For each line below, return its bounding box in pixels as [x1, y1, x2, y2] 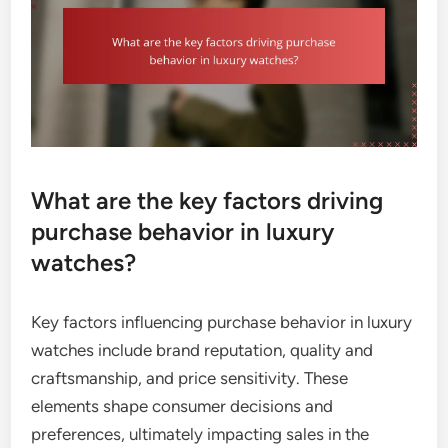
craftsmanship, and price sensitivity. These [31, 368, 349, 389]
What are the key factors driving [31, 186, 384, 216]
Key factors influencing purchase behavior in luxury [31, 312, 413, 333]
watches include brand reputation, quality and [31, 340, 374, 361]
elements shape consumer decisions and [31, 396, 334, 417]
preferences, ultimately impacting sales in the [31, 424, 370, 445]
